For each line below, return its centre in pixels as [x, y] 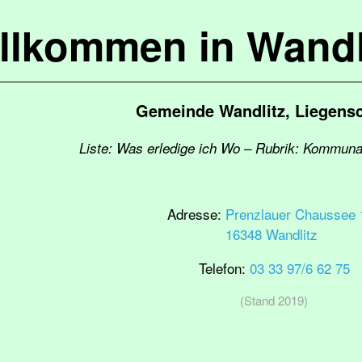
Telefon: [224, 268]
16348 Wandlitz [271, 234]
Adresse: [196, 214]
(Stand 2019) [274, 300]
